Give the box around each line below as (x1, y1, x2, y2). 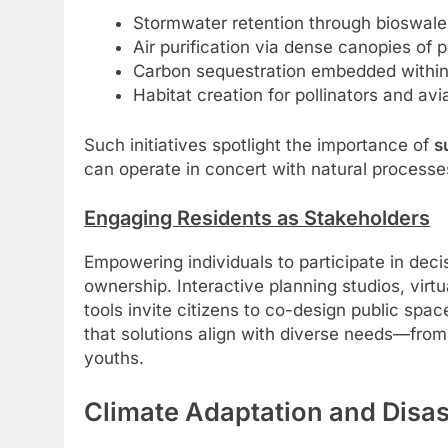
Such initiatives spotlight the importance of (84, 134, 434, 155)
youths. (84, 348, 144, 369)
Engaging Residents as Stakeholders (84, 206, 430, 231)
